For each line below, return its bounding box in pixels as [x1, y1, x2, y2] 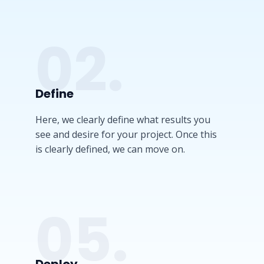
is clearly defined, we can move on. [35, 143, 185, 156]
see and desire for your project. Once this [35, 128, 217, 141]
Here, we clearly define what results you [35, 113, 210, 126]
